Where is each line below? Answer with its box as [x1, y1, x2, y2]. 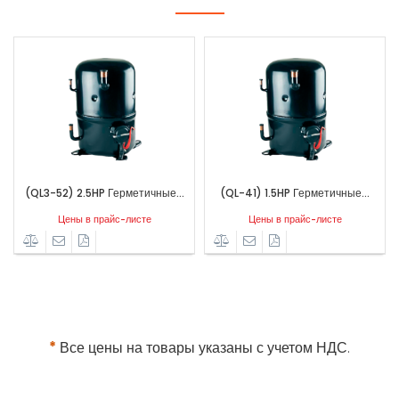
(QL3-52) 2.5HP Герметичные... [24, 185, 184, 200]
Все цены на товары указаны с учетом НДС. [56, 337, 350, 358]
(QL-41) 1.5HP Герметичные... [220, 185, 370, 200]
